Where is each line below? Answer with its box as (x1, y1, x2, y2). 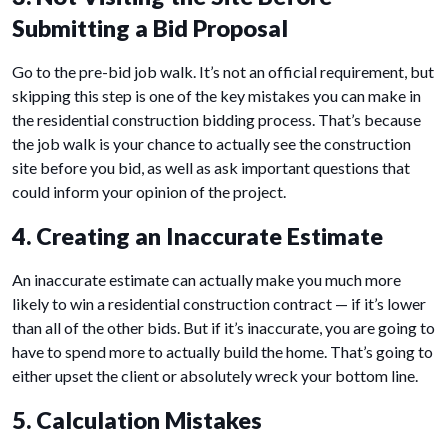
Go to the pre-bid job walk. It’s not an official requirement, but (12, 62, 434, 82)
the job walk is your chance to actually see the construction (12, 134, 411, 154)
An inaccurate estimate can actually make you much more (12, 270, 401, 290)
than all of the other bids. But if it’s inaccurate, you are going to (12, 318, 435, 338)
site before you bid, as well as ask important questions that (12, 158, 410, 178)
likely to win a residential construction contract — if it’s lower (12, 294, 426, 314)
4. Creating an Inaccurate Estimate (12, 222, 383, 251)
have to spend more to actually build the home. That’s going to (12, 342, 433, 362)
